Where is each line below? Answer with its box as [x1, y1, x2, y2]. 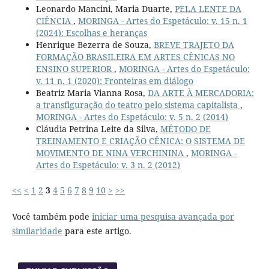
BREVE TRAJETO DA [153, 38, 234, 50]
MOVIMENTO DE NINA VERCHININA [35, 147, 186, 159]
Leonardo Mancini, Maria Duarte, [35, 2, 175, 14]
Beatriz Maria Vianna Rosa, [35, 86, 148, 98]
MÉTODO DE [160, 122, 211, 134]
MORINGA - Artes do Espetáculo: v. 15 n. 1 [77, 14, 247, 26]
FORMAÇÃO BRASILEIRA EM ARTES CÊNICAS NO [35, 50, 235, 62]
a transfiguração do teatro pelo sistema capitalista [35, 98, 240, 110]
